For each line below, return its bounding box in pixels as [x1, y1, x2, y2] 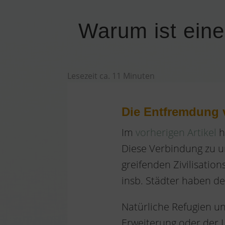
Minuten [121, 70, 155, 82]
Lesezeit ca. [67, 70, 113, 82]
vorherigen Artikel [135, 126, 216, 140]
